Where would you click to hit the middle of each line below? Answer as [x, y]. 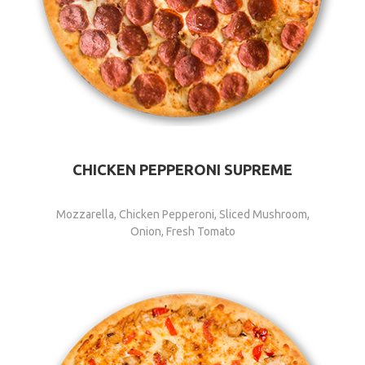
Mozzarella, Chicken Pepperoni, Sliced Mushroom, [182, 215]
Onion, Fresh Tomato [182, 232]
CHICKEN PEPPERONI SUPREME [182, 170]
